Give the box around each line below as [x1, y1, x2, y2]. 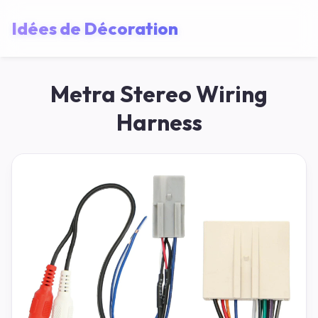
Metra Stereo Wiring [50, 79, 268, 108]
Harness [116, 108, 202, 136]
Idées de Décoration [11, 17, 178, 39]
